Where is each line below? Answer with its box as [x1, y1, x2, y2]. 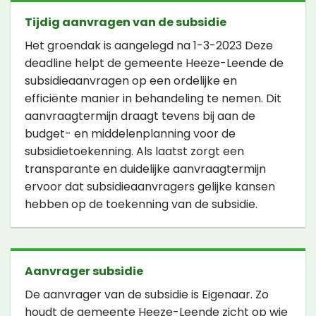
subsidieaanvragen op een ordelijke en [25, 73, 237, 90]
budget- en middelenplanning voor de [25, 126, 236, 142]
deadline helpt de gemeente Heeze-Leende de [25, 55, 284, 72]
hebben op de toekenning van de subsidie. [25, 196, 257, 213]
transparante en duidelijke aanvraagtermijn [25, 161, 266, 178]
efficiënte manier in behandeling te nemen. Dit [25, 90, 281, 107]
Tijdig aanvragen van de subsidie [25, 14, 226, 31]
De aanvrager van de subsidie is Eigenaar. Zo [25, 286, 269, 303]
